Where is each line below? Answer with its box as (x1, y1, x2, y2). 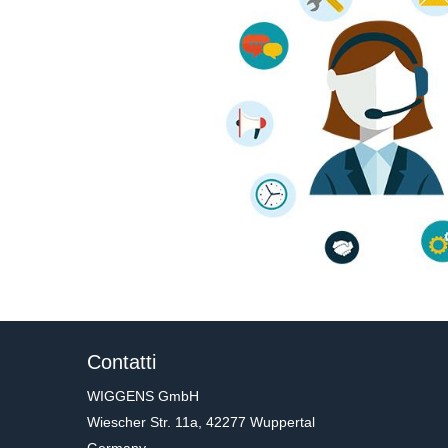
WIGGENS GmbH (87, 388, 199, 404)
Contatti (87, 351, 156, 373)
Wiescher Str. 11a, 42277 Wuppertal (87, 414, 315, 430)
